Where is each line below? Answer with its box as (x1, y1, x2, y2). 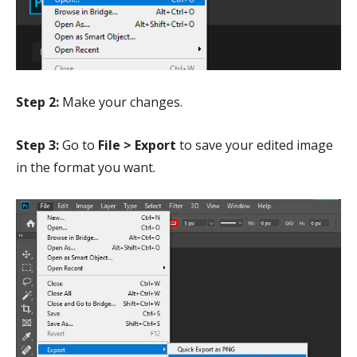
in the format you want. (16, 159, 155, 177)
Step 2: (16, 93, 59, 112)
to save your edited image (176, 136, 333, 155)
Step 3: (16, 136, 59, 155)
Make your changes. (59, 93, 182, 112)
